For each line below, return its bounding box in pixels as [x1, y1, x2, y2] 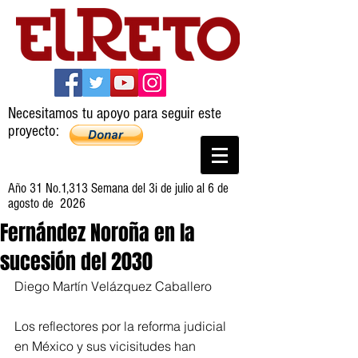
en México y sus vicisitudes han [14, 338, 199, 354]
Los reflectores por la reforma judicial [14, 318, 229, 334]
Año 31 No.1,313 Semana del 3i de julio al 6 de [8, 181, 229, 196]
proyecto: [8, 122, 59, 140]
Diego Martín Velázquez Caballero [14, 278, 212, 294]
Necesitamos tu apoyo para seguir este [8, 105, 221, 122]
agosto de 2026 [8, 196, 86, 211]
